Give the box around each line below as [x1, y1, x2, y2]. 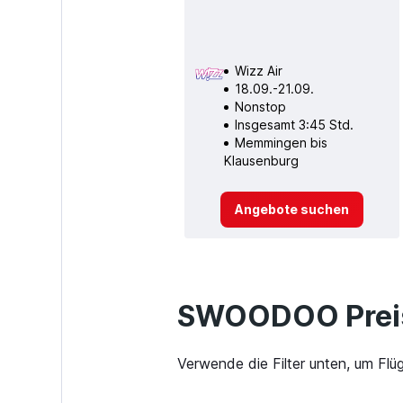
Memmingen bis [234, 134, 327, 150]
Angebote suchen [234, 201, 349, 217]
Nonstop [234, 98, 286, 114]
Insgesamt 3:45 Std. [234, 116, 354, 132]
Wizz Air [234, 62, 282, 78]
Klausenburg [223, 152, 299, 168]
